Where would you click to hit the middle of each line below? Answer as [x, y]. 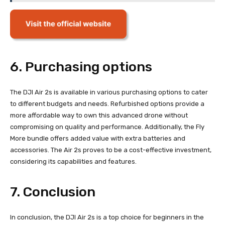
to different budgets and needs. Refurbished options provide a [107, 104]
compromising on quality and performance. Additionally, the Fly [107, 127]
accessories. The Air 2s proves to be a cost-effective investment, [111, 150]
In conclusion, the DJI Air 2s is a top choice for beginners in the [107, 217]
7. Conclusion [53, 192]
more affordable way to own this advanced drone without [99, 116]
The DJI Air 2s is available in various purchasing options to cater [109, 92]
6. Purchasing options [81, 67]
